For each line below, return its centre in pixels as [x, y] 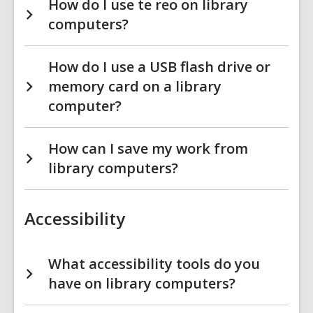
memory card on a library [135, 86]
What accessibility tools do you [154, 264]
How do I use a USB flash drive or [159, 67]
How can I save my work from [148, 148]
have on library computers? [142, 283]
